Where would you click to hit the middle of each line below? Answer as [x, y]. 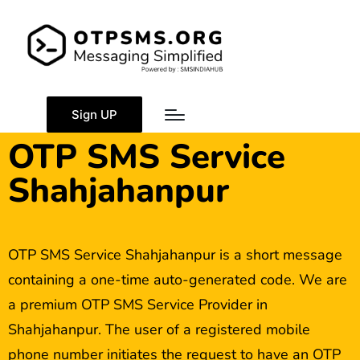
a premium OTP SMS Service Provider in [138, 304]
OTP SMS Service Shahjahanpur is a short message [175, 254]
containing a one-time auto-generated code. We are [178, 279]
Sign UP [94, 115]
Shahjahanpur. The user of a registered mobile [159, 329]
